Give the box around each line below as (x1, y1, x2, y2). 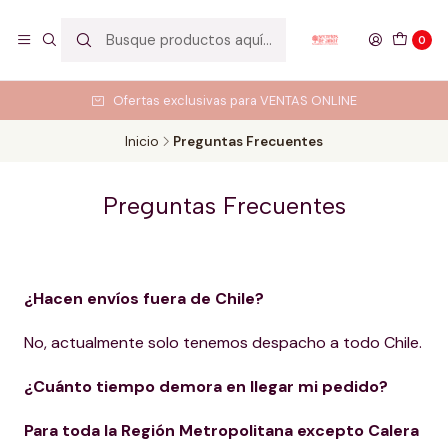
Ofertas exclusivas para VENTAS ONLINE (113, 92, 357, 109)
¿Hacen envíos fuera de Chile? (24, 288, 264, 309)
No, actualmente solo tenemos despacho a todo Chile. (24, 332, 422, 353)
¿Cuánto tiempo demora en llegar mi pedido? (24, 376, 388, 397)
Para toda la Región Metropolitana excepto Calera (24, 420, 419, 441)
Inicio (125, 132, 159, 150)
